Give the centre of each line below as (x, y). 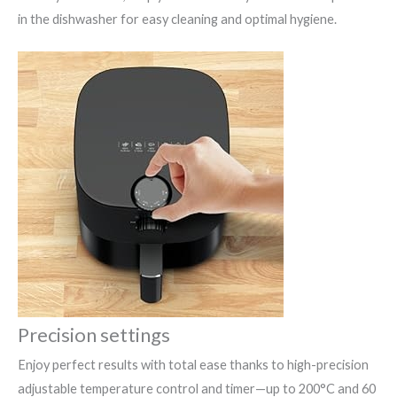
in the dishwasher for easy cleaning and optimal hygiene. (177, 19)
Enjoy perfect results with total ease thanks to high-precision (193, 365)
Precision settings (94, 335)
